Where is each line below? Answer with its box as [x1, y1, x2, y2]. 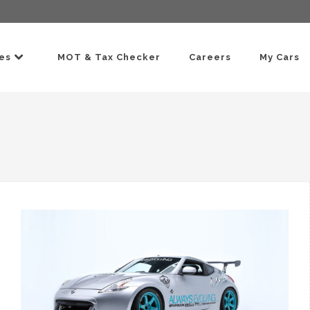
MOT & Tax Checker [57, 52, 161, 62]
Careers [189, 52, 231, 62]
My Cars [259, 52, 300, 62]
